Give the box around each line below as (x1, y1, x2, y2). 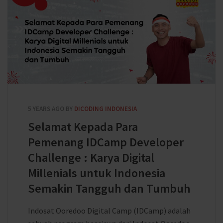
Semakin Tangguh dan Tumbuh (28, 181, 191, 196)
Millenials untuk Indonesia (28, 165, 165, 181)
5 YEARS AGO (28, 105, 64, 113)
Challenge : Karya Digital (28, 150, 154, 165)
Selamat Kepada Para (28, 119, 138, 134)
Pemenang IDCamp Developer (28, 134, 184, 150)
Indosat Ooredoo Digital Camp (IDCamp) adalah (28, 206, 191, 216)
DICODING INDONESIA (74, 105, 137, 113)
